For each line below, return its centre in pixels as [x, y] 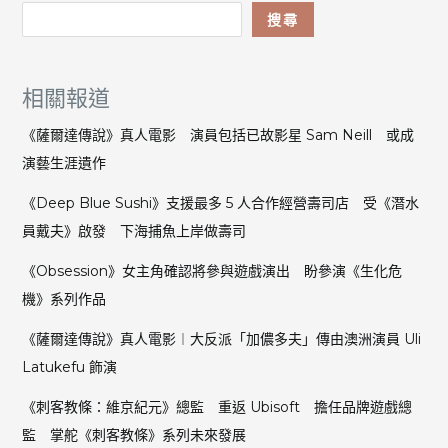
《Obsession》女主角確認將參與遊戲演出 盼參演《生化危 [211, 270]
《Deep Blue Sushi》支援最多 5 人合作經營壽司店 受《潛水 [220, 202]
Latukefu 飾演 [69, 366]
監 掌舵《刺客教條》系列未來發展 [133, 434]
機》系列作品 [63, 298]
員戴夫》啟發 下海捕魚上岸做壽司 [133, 230]
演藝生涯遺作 [63, 162]
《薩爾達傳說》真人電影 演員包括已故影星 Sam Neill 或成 [217, 134]
